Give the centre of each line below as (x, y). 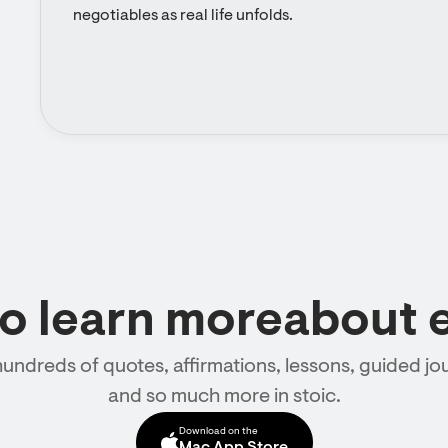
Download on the (218, 432)
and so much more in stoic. (224, 397)
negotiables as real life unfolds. (183, 16)
